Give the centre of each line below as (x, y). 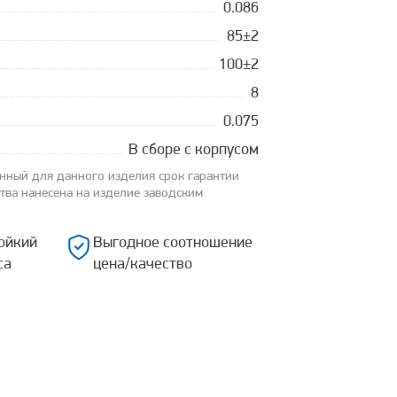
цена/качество (143, 265)
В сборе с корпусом (194, 150)
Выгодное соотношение (173, 243)
